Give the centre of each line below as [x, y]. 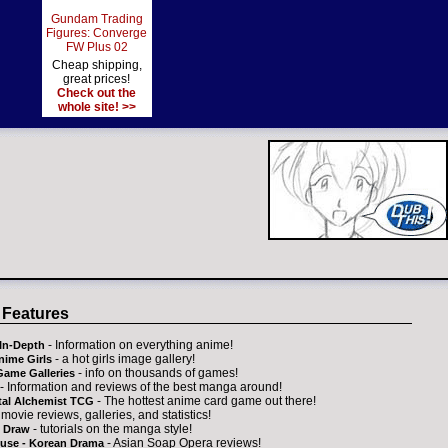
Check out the [96, 93]
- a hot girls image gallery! [123, 359]
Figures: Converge [96, 33]
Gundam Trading [96, 19]
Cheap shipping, [96, 65]
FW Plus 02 [96, 47]
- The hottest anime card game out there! [205, 401]
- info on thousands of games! [156, 373]
